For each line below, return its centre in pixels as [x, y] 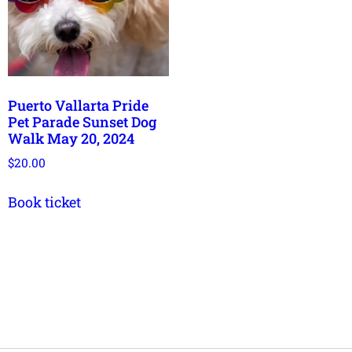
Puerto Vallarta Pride [78, 105]
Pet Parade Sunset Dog [82, 121]
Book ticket [44, 202]
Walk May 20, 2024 [71, 138]
